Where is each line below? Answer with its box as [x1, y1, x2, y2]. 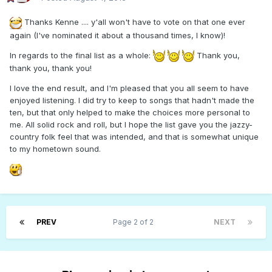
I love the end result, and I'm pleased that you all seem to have [10, 83, 249, 93]
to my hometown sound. [10, 144, 101, 154]
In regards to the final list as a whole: [10, 50, 153, 60]
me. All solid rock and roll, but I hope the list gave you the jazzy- [10, 120, 253, 130]
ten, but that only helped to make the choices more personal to [10, 107, 250, 118]
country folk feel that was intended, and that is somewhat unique [10, 132, 259, 142]
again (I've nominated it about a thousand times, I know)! [10, 30, 225, 40]
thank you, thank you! [10, 63, 92, 73]
